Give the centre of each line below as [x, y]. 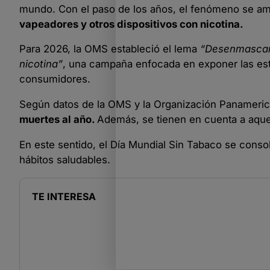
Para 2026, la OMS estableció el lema [110, 49]
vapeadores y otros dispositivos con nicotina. [131, 24]
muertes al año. [58, 120]
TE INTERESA [64, 196]
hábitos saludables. [65, 159]
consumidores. [55, 79]
